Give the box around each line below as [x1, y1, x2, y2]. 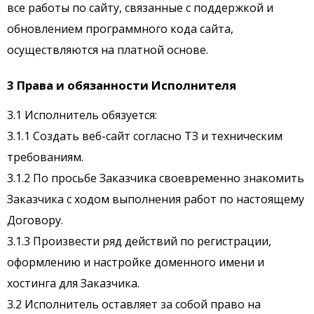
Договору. [7, 212, 63, 228]
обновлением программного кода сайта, [7, 21, 233, 37]
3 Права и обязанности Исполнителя [7, 77, 236, 94]
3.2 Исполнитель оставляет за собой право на [7, 296, 261, 313]
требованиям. [7, 149, 83, 165]
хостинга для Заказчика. [7, 275, 139, 292]
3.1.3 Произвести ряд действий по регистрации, [7, 233, 271, 250]
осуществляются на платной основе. [7, 42, 208, 58]
